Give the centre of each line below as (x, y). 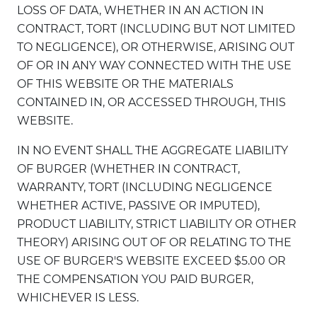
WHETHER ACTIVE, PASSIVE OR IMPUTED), (138, 206)
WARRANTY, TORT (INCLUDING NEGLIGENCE (145, 187)
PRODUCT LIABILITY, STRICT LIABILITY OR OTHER (157, 224)
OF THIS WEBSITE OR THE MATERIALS (125, 84)
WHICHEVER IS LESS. (78, 298)
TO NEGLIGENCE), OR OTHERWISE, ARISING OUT (156, 47)
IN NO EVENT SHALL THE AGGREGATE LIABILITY (152, 150)
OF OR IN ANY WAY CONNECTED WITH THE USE (154, 65)
